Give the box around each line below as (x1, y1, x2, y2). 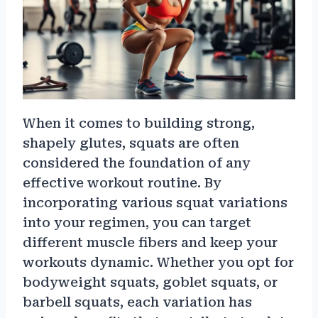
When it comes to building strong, (23, 115, 255, 131)
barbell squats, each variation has (23, 294, 252, 309)
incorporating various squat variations (23, 194, 287, 210)
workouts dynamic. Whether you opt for (23, 254, 294, 270)
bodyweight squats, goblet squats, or (23, 274, 278, 290)
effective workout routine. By (23, 175, 221, 190)
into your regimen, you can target (23, 214, 251, 230)
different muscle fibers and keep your (23, 234, 278, 250)
